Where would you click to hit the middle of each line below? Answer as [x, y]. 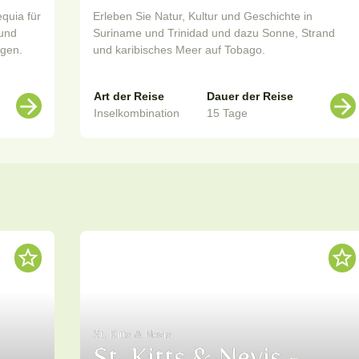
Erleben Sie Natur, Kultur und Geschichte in [203, 16]
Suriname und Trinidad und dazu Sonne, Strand [214, 33]
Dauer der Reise [250, 97]
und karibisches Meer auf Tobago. [179, 50]
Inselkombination [137, 113]
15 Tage [227, 113]
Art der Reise [129, 97]
